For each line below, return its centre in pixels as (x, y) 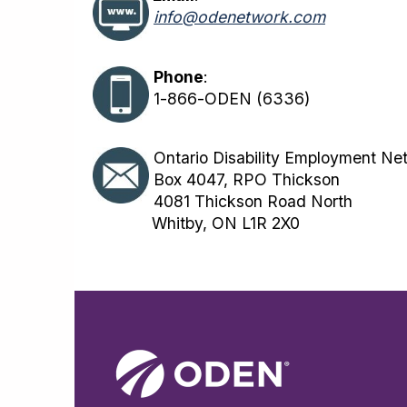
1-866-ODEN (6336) (229, 98)
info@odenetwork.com (239, 17)
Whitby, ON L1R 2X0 (196, 223)
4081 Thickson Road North (251, 202)
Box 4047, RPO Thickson (244, 180)
